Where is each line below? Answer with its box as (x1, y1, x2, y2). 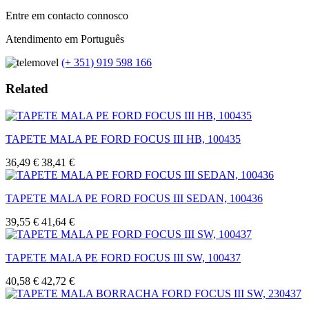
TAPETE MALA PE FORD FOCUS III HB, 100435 (6, 133, 241, 146)
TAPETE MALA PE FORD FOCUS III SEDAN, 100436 (6, 192, 263, 205)
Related (6, 81, 48, 97)
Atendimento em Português (6, 32, 124, 45)
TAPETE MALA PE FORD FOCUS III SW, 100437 (6, 252, 241, 264)
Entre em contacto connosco (6, 9, 128, 21)
